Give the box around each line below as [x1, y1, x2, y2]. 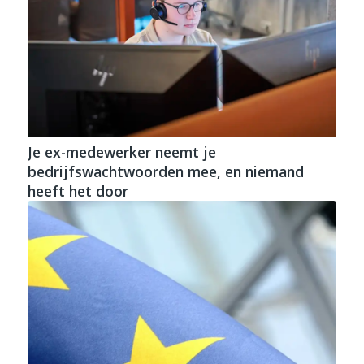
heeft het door [27, 180, 128, 201]
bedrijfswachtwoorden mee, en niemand [27, 161, 304, 181]
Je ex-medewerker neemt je [27, 141, 216, 162]
